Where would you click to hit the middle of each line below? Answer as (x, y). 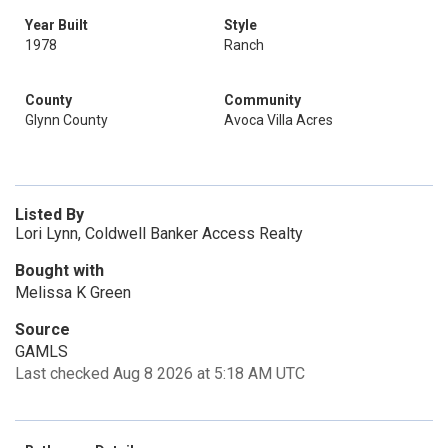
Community (262, 100)
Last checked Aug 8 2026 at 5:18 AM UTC (160, 373)
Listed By (49, 214)
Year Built (56, 25)
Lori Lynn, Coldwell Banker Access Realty (159, 233)
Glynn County (66, 120)
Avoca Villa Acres (278, 120)
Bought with (59, 270)
